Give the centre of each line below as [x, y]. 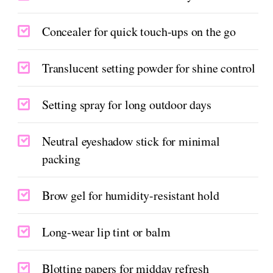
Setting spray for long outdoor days [127, 105]
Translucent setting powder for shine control [149, 68]
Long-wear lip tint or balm [106, 232]
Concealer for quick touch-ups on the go [139, 32]
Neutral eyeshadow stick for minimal [131, 141]
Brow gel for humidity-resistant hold [131, 196]
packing [61, 159]
